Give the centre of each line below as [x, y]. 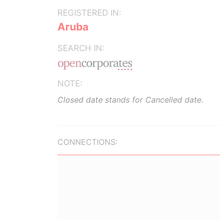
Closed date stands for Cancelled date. [130, 100]
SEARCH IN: [81, 48]
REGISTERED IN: [89, 13]
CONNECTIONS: [87, 142]
